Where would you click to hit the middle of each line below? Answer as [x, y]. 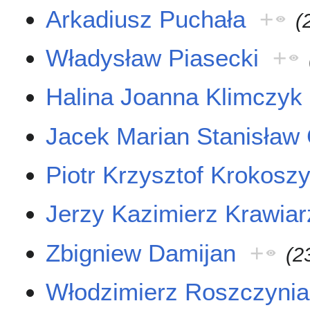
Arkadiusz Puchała [146, 19]
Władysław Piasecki [153, 57]
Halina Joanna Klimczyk [174, 97]
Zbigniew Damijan [141, 253]
